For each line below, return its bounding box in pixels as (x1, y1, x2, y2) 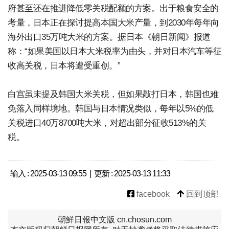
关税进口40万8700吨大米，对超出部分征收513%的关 (8, 118, 206, 128)
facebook (134, 190, 170, 198)
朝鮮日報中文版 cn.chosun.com (57, 215, 172, 224)
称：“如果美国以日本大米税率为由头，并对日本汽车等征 (8, 47, 221, 56)
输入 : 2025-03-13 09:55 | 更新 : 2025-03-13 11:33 (10, 169, 170, 178)
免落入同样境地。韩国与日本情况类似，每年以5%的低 (8, 104, 214, 113)
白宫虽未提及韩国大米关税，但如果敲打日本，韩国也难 (8, 89, 219, 99)
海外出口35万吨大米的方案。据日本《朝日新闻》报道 (8, 32, 211, 42)
